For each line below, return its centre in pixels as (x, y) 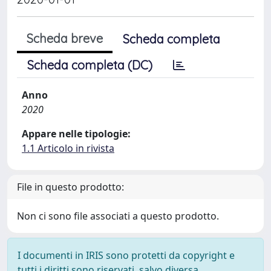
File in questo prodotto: (70, 187)
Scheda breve (65, 38)
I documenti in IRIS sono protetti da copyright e (126, 255)
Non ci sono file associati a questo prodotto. (118, 216)
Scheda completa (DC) (90, 65)
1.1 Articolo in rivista (68, 148)
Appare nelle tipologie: (76, 134)
